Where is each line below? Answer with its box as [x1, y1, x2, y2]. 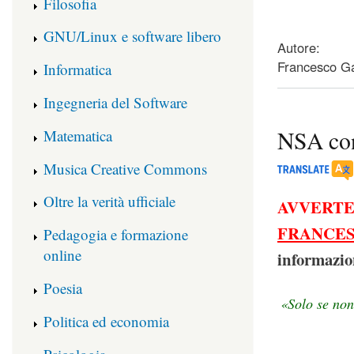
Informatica [43, 59, 111, 80]
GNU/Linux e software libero [43, 26, 221, 47]
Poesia [43, 278, 82, 298]
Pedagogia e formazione [43, 224, 188, 245]
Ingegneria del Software [43, 92, 187, 113]
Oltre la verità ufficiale [43, 191, 175, 212]
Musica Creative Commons [43, 158, 207, 179]
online [43, 245, 81, 265]
